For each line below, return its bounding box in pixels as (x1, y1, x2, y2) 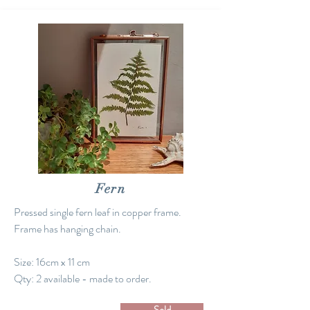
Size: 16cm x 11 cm (14, 254, 90, 270)
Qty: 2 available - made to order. (14, 271, 152, 286)
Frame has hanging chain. (14, 221, 123, 237)
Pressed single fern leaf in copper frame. (14, 204, 183, 220)
